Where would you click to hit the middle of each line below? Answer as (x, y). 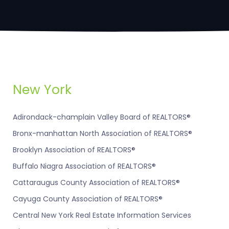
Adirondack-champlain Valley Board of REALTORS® (102, 117)
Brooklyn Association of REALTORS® (74, 150)
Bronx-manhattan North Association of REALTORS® (102, 134)
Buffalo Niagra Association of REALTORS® (84, 166)
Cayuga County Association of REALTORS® (88, 199)
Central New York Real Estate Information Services (102, 215)
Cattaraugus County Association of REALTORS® (96, 183)
